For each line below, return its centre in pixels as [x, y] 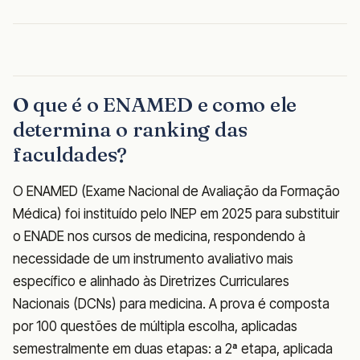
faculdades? [70, 155]
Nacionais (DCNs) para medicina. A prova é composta [171, 304]
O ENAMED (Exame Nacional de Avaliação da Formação [176, 192]
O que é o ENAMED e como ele [155, 105]
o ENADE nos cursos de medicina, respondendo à [159, 237]
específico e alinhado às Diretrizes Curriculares [151, 282]
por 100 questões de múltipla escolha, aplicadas [155, 327]
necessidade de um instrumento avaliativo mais [153, 259]
